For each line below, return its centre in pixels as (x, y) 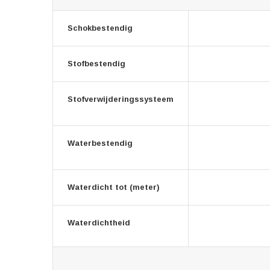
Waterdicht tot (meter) (114, 187)
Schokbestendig (100, 28)
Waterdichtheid (99, 223)
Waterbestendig (100, 143)
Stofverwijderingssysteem (121, 99)
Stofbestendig (96, 64)
